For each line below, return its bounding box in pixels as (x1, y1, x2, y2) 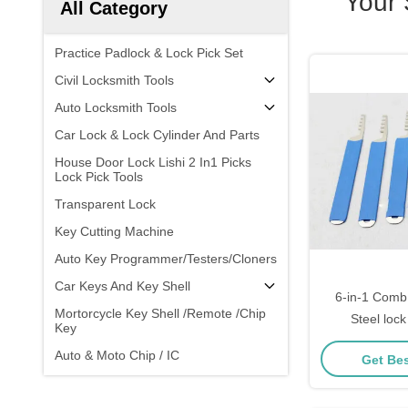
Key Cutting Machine (55, 224, 174, 239)
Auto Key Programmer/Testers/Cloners (55, 251, 277, 266)
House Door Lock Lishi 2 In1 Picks (55, 155, 251, 169)
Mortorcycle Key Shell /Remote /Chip (55, 306, 266, 321)
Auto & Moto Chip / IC (55, 348, 179, 362)
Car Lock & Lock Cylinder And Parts (55, 127, 260, 142)
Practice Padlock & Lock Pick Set (55, 46, 243, 60)
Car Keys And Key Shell (55, 279, 190, 293)
